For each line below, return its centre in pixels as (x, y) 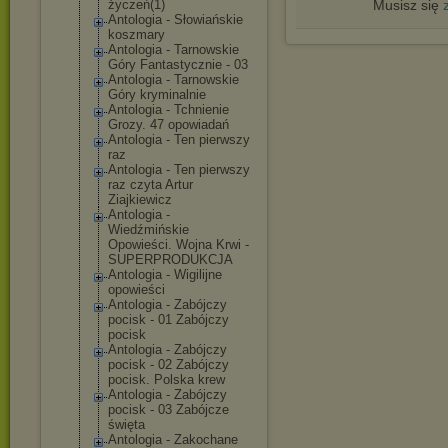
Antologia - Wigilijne (165, 274)
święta (126, 424)
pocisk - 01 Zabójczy (168, 319)
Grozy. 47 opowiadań (168, 124)
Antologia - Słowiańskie (175, 19)
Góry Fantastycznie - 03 (178, 64)
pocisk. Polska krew (166, 379)
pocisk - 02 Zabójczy (168, 364)
